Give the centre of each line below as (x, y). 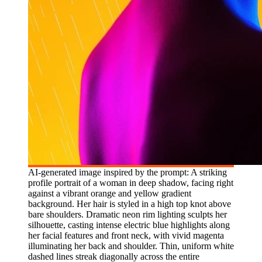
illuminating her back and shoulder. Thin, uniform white (131, 246)
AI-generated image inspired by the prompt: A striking (127, 172)
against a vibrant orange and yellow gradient (110, 193)
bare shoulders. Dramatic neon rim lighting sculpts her (127, 214)
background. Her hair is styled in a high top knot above (130, 204)
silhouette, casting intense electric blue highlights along (129, 225)
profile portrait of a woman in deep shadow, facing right (131, 182)
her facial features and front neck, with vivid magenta (126, 235)
